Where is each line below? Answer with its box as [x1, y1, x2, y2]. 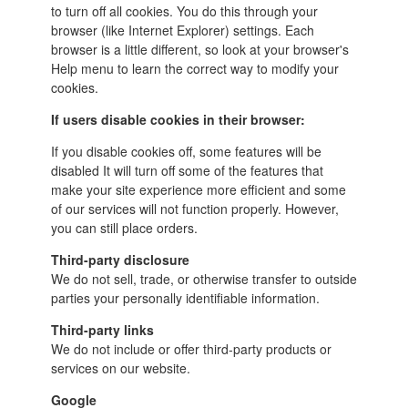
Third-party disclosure [50, 250, 189, 269]
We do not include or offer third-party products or [50, 339, 331, 358]
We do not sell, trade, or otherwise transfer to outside [50, 269, 357, 288]
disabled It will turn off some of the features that [50, 160, 323, 179]
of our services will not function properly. [50, 199, 285, 218]
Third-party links [50, 320, 154, 339]
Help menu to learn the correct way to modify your [50, 58, 339, 77]
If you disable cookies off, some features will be [50, 141, 321, 160]
